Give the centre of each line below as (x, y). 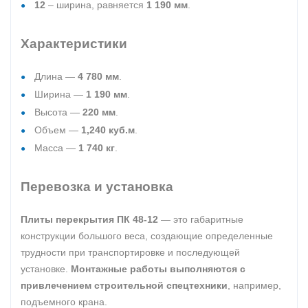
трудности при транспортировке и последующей (130, 252)
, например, (254, 285)
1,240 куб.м (108, 130)
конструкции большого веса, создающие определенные (147, 236)
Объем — (58, 130)
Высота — (58, 112)
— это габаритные (201, 219)
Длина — (56, 76)
